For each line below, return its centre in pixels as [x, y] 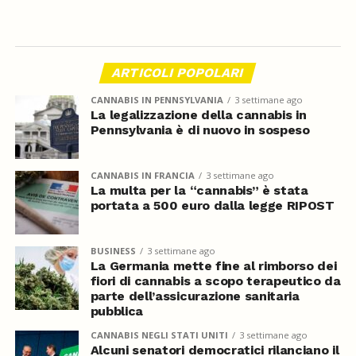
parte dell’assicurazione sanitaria [195, 296]
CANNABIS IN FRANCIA [142, 176]
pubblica [117, 311]
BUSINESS [113, 251]
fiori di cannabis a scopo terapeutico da [215, 281]
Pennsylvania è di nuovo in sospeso [200, 130]
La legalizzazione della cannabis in [198, 115]
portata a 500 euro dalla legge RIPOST [212, 206]
